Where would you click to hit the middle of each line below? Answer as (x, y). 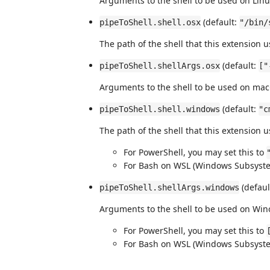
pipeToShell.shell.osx (150, 22)
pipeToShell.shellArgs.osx (160, 65)
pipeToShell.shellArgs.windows (169, 187)
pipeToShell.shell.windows (160, 109)
